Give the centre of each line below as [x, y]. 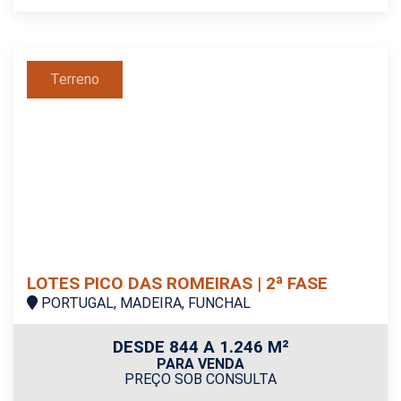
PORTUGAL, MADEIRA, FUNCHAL [144, 303]
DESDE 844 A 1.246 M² [200, 346]
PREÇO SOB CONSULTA [200, 379]
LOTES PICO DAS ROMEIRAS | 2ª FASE [177, 283]
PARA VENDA [200, 363]
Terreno [75, 80]
